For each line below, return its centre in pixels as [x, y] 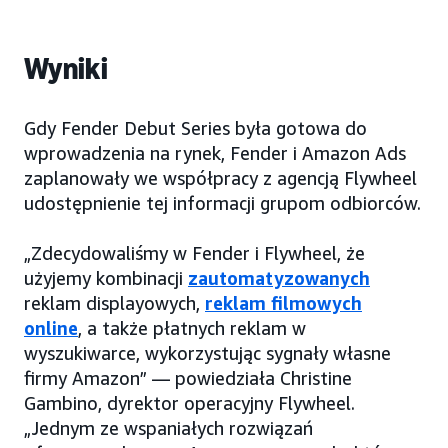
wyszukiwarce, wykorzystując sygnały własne [207, 353]
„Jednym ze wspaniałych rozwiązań [168, 428]
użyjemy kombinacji [106, 278]
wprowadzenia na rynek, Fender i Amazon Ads [215, 153]
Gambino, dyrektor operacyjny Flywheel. [189, 403]
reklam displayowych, [114, 303]
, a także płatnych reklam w [192, 328]
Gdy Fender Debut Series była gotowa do [195, 128]
